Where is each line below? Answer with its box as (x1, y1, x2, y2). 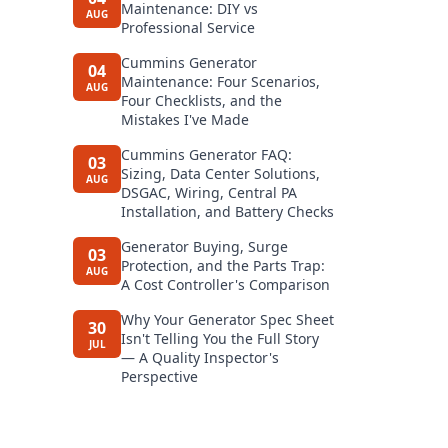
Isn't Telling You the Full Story (121, 329, 319, 348)
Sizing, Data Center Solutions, (121, 164, 320, 183)
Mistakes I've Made (121, 110, 249, 129)
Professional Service (121, 18, 255, 37)
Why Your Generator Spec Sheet (121, 310, 334, 329)
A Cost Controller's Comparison (121, 275, 330, 294)
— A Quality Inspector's (121, 348, 279, 367)
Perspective (121, 367, 198, 386)
